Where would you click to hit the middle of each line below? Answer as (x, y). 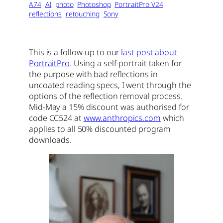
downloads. (51, 140)
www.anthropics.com (122, 118)
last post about (149, 53)
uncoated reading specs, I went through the (110, 85)
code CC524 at (56, 118)
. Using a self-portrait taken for (125, 63)
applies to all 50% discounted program (100, 129)
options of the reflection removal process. (106, 96)
